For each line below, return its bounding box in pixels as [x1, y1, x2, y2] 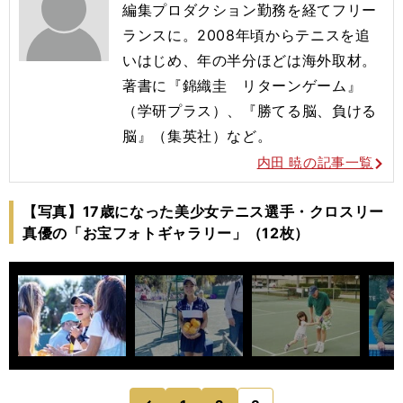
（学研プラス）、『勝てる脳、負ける [122, 102, 377, 120]
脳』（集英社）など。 [122, 127, 273, 145]
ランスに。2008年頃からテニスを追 [122, 26, 371, 44]
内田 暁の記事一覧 [256, 154, 373, 171]
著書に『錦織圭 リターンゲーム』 [122, 76, 363, 94]
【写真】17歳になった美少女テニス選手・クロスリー [22, 202, 384, 220]
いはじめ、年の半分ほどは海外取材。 [122, 51, 377, 69]
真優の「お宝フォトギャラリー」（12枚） [22, 224, 309, 242]
